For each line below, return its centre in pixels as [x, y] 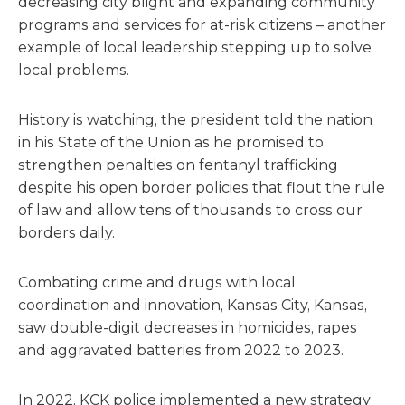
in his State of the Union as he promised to [171, 142]
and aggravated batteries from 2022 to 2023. [181, 350]
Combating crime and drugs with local [157, 283]
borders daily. [66, 233]
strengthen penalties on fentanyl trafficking [178, 165]
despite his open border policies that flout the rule [202, 188]
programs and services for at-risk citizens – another [202, 25]
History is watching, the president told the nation [195, 120]
